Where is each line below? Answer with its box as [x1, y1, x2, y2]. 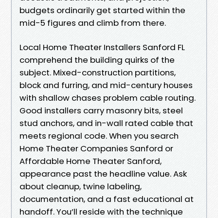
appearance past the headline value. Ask [19, 167, 187, 180]
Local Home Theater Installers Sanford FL [19, 41, 185, 53]
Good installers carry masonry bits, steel [19, 104, 183, 116]
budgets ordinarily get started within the [19, 4, 185, 16]
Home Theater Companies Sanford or [19, 142, 173, 154]
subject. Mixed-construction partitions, [19, 66, 176, 78]
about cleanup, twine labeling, [19, 180, 142, 192]
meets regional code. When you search [19, 129, 179, 142]
